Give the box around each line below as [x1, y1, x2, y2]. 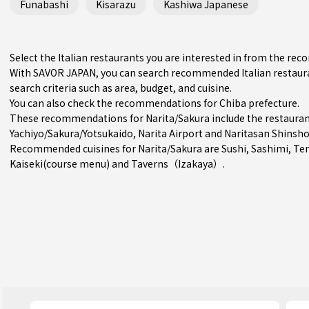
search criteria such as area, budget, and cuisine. [10, 81, 232, 94]
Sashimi [251, 141, 288, 155]
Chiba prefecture [219, 96, 297, 110]
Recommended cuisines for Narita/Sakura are [10, 141, 221, 155]
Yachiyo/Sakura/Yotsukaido [10, 126, 133, 140]
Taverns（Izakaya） [131, 157, 223, 170]
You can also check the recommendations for [10, 96, 219, 110]
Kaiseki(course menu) [10, 157, 110, 170]
